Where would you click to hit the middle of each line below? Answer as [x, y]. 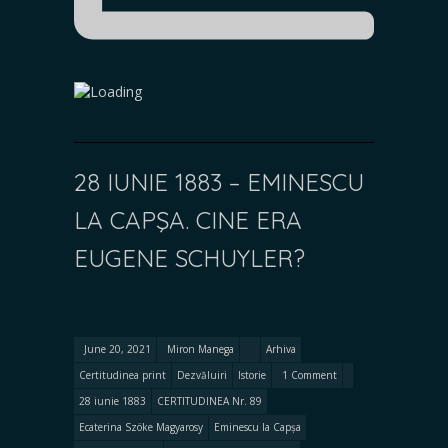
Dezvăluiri [202, 375]
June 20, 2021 [117, 349]
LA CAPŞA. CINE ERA [188, 220]
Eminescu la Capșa [257, 427]
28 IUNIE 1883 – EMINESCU [219, 182]
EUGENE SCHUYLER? [189, 258]
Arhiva [281, 349]
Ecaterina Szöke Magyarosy [141, 427]
